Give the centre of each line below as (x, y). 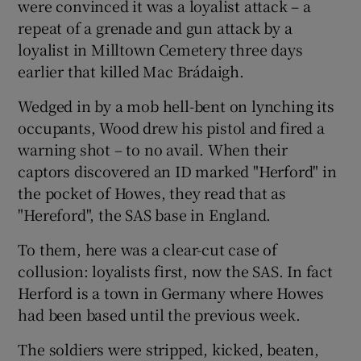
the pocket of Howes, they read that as (152, 193)
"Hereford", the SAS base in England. (145, 215)
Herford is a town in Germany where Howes (171, 293)
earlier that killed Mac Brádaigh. (131, 71)
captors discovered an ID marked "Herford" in (177, 171)
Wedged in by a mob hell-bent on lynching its (176, 106)
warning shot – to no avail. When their (153, 149)
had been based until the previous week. (159, 315)
